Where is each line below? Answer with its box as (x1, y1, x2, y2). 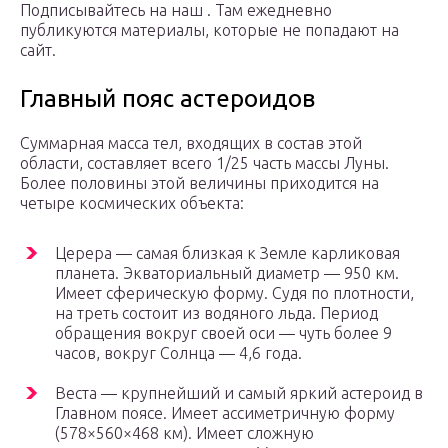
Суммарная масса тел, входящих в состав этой (20, 134, 362, 153)
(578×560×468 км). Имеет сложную (55, 424, 314, 443)
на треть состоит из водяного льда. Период (55, 304, 378, 323)
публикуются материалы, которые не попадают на (20, 21, 399, 40)
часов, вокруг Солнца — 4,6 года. (55, 344, 302, 363)
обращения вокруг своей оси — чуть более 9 (55, 324, 392, 343)
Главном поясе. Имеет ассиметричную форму (55, 404, 395, 423)
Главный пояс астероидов (20, 85, 315, 113)
